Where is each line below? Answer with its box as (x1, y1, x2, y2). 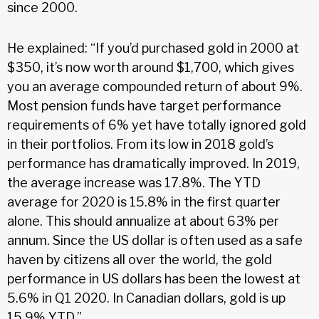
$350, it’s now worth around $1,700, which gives (7, 59, 294, 75)
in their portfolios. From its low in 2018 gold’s (7, 136, 273, 152)
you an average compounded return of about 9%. (7, 78, 303, 94)
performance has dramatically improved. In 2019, (7, 155, 300, 171)
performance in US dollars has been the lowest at (7, 271, 300, 286)
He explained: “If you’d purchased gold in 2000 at (7, 40, 299, 56)
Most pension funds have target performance (7, 98, 281, 113)
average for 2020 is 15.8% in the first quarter (7, 194, 281, 209)
